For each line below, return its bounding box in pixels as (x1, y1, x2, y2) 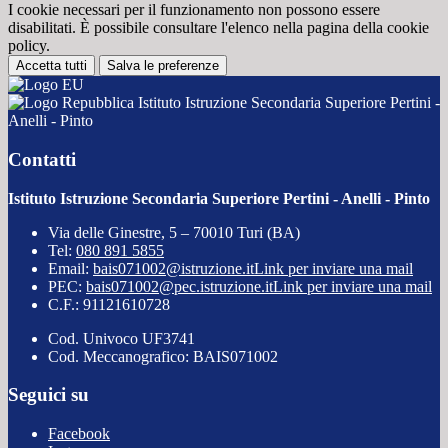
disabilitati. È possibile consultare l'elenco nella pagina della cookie (8, 19, 429, 37)
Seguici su (8, 384, 89, 406)
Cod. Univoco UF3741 (48, 329, 195, 347)
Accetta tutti (16, 58, 87, 74)
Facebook (48, 425, 110, 442)
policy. (8, 37, 50, 55)
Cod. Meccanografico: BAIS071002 (48, 347, 278, 365)
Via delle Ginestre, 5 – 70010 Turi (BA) (48, 223, 300, 241)
